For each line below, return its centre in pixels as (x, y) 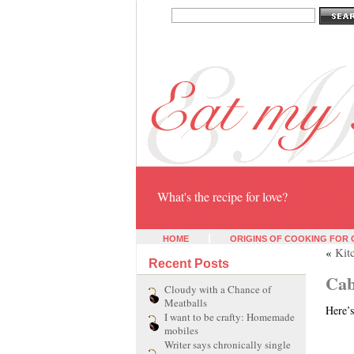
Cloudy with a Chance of (218, 289)
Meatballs (186, 302)
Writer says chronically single (228, 345)
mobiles (181, 330)
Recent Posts (189, 264)
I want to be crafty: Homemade (230, 317)
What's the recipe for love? (222, 196)
